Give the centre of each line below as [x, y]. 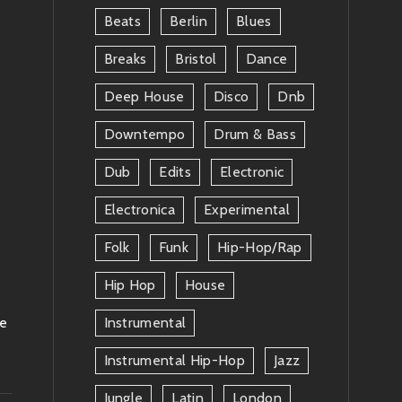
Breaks [125, 59]
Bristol [196, 59]
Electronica [140, 210]
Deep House [144, 96]
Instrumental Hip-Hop [174, 360]
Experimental [247, 210]
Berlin [189, 21]
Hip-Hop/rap [260, 247]
